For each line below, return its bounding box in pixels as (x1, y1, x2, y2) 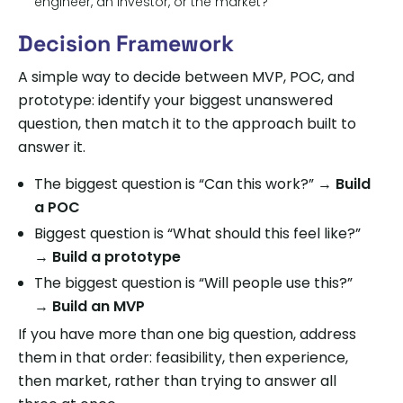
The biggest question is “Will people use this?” (34, 272, 353, 293)
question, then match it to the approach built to (18, 112, 356, 134)
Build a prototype (52, 246, 181, 267)
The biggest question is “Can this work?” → (34, 173, 336, 194)
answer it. (18, 136, 85, 157)
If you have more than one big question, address (18, 323, 356, 345)
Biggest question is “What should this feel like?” (34, 222, 361, 244)
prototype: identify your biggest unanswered (18, 89, 333, 111)
